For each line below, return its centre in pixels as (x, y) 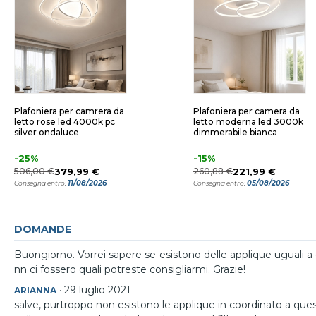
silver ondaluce (47, 132)
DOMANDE (43, 229)
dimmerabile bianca (235, 132)
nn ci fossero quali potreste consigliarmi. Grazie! (130, 269)
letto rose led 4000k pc (65, 122)
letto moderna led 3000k (248, 122)
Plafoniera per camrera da (69, 111)
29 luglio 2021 (97, 290)
